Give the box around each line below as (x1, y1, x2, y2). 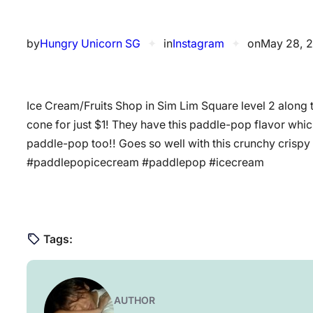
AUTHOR (114, 293, 155, 306)
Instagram (173, 37, 224, 51)
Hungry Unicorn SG (40, 37, 140, 51)
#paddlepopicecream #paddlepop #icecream (27, 155, 264, 169)
